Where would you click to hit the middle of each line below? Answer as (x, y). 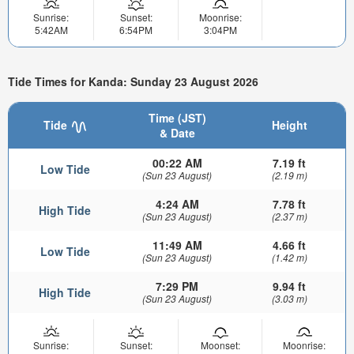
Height (289, 125)
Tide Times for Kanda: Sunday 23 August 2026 (133, 81)
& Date (177, 133)
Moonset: (220, 345)
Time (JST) (177, 118)
